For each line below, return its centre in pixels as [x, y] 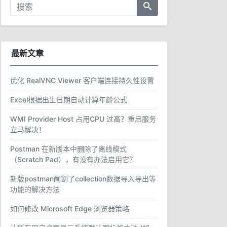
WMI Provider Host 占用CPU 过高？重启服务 [83, 119]
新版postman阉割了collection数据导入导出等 [83, 179]
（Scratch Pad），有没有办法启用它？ [73, 159]
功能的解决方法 [35, 189]
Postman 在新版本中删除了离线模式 [68, 149]
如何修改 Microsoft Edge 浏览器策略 [70, 209]
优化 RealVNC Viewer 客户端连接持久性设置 [82, 80]
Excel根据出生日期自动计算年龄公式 [69, 100]
